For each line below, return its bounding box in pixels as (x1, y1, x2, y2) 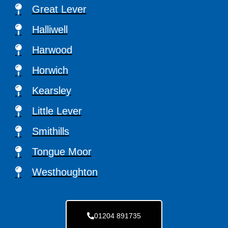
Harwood (32, 44, 72, 55)
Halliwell (32, 23, 68, 35)
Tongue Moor (32, 146, 92, 157)
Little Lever (32, 105, 82, 117)
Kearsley (32, 84, 71, 96)
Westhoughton (32, 166, 98, 178)
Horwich (32, 64, 68, 76)
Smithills (32, 125, 69, 137)
